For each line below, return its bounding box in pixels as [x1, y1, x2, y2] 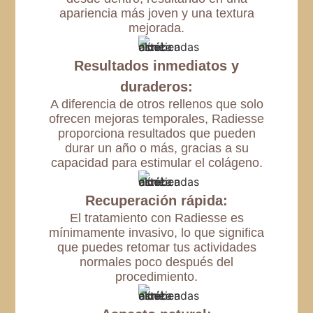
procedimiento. [115, 269, 198, 284]
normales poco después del [80, 254, 233, 269]
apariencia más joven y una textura [59, 6, 254, 20]
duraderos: [120, 78, 193, 94]
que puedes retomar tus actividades [57, 240, 256, 254]
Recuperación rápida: [85, 192, 228, 208]
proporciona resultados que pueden [57, 126, 256, 140]
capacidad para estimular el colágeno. [50, 155, 263, 170]
